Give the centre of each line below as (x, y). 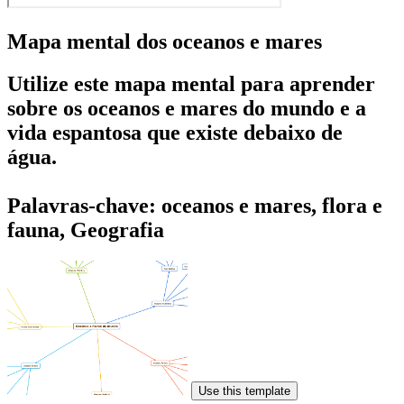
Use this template (244, 390)
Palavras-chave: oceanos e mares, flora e (195, 205)
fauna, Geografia (86, 230)
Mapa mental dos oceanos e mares (165, 41)
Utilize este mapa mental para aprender (191, 83)
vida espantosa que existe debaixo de (175, 132)
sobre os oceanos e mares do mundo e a (187, 108)
